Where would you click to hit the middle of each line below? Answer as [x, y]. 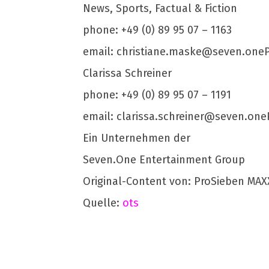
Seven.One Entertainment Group [164, 160]
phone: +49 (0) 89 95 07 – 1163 [157, 30]
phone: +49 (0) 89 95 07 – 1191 [157, 95]
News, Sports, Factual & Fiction [160, 8]
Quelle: [103, 203]
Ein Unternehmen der [137, 138]
